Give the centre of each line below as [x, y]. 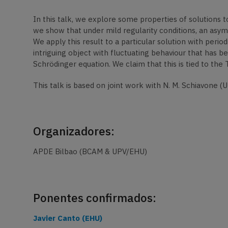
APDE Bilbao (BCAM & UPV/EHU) [90, 152]
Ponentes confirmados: [94, 197]
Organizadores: [74, 131]
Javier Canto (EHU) [67, 218]
